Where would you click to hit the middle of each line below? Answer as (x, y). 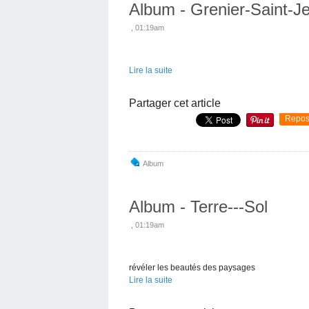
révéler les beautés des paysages (192, 267)
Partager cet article (175, 103)
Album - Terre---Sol (198, 206)
